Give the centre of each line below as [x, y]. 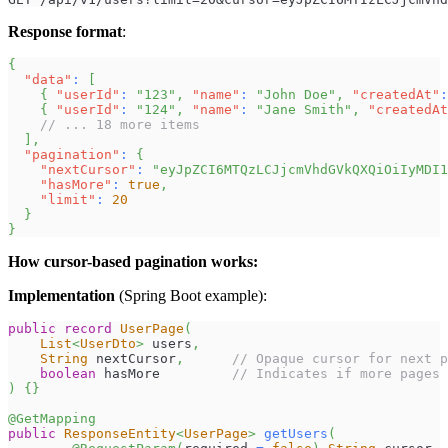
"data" [48, 80]
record [88, 329]
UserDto [108, 344]
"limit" [68, 200]
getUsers [296, 434]
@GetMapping [52, 419]
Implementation [61, 296]
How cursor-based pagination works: [133, 262]
